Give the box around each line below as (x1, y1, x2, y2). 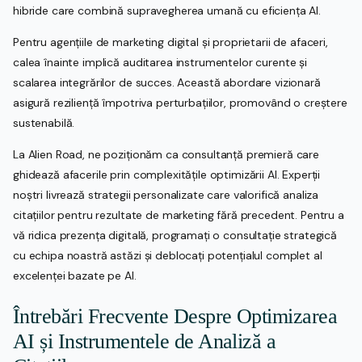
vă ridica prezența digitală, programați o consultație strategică (13, 228, 338, 243)
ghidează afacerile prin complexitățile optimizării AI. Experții (13, 167, 321, 183)
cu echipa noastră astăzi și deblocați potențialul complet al (13, 248, 322, 263)
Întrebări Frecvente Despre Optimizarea (13, 304, 338, 328)
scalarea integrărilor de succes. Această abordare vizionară (13, 75, 321, 90)
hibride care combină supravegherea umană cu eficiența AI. (13, 3, 322, 19)
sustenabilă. (13, 116, 75, 131)
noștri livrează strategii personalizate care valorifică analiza (13, 187, 319, 203)
